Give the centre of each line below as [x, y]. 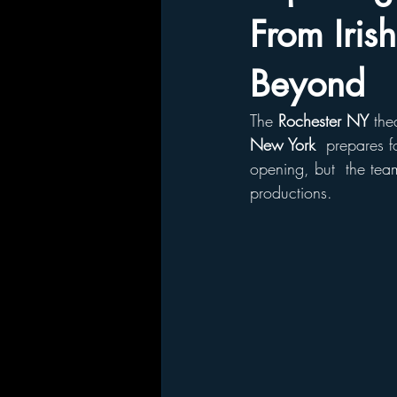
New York [285, 144]
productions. [294, 192]
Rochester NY [323, 121]
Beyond [307, 84]
